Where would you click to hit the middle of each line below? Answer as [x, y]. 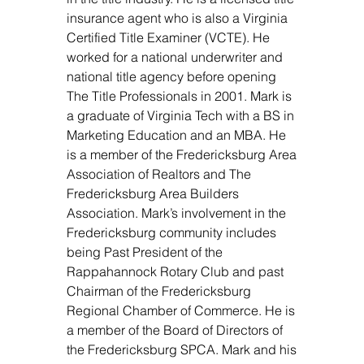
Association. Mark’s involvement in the [176, 213]
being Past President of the [145, 252]
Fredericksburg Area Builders [153, 193]
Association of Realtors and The [159, 174]
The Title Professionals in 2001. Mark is [179, 96]
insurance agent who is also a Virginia [177, 18]
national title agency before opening [171, 76]
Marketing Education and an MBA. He [176, 135]
